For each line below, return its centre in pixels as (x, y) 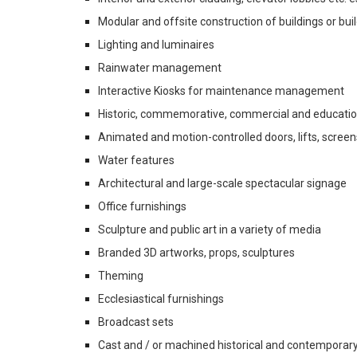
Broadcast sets (135, 322)
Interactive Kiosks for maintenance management (221, 90)
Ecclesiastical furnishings (161, 298)
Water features (136, 160)
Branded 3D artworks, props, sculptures (196, 252)
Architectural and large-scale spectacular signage (222, 183)
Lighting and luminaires (156, 44)
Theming (120, 275)
